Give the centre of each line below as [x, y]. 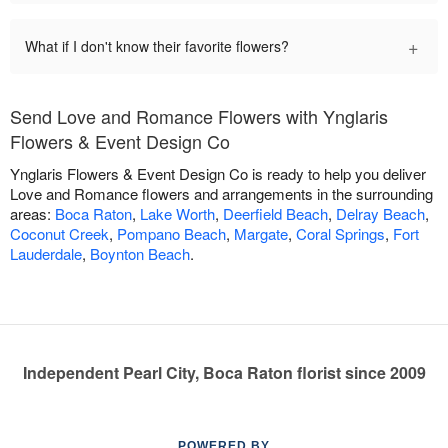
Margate [261, 234]
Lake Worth [177, 214]
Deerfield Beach [275, 214]
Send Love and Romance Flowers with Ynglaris [199, 116]
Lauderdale [46, 254]
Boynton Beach [140, 254]
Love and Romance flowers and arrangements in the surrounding [221, 194]
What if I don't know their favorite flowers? [157, 46]
